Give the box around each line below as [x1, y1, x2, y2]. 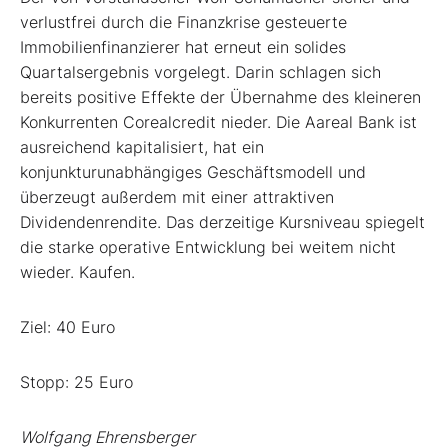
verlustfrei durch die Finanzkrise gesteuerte [20, 12, 347, 33]
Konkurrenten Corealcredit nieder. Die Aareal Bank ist [20, 112, 417, 133]
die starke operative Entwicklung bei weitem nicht [20, 237, 396, 258]
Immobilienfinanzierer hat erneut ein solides [20, 37, 346, 58]
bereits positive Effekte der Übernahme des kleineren [20, 87, 421, 108]
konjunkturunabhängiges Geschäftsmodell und [20, 162, 366, 183]
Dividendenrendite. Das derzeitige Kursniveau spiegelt [20, 212, 425, 233]
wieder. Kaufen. [20, 262, 135, 283]
